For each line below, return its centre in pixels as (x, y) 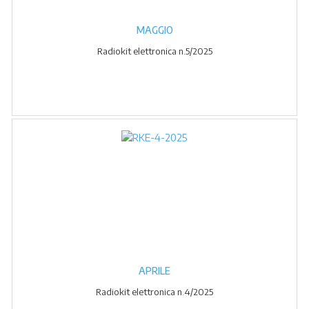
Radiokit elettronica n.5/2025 (154, 51)
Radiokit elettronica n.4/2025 (154, 292)
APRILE (154, 271)
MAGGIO (154, 30)
